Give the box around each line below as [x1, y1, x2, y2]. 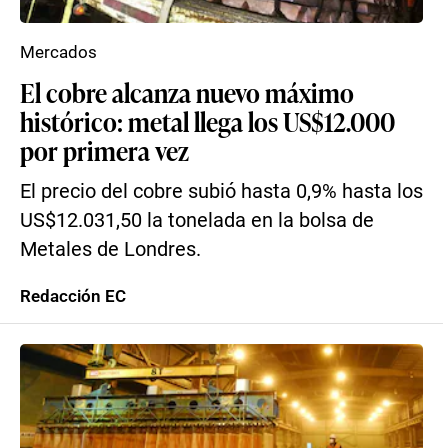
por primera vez [20, 132, 189, 168]
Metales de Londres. [20, 238, 201, 261]
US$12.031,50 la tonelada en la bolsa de [20, 209, 374, 232]
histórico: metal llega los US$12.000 [20, 103, 395, 139]
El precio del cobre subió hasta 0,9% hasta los [20, 180, 423, 203]
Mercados [20, 42, 97, 62]
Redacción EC [20, 286, 126, 306]
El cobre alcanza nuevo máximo [20, 74, 354, 110]
